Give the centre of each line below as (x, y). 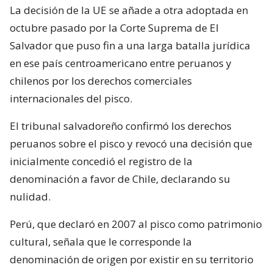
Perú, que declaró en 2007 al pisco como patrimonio (136, 224)
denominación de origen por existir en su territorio (132, 259)
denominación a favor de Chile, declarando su (120, 179)
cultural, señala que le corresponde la (101, 241)
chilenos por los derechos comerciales (101, 80)
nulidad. (30, 196)
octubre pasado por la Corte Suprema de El (114, 27)
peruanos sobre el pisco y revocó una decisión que (131, 143)
